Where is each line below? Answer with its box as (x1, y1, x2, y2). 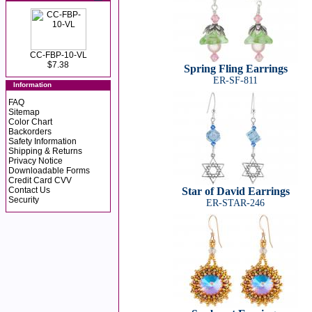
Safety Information (8, 136, 77, 146)
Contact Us (8, 185, 50, 195)
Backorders (8, 127, 52, 136)
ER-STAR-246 (206, 198, 265, 208)
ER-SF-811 (213, 75, 258, 86)
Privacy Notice (8, 156, 63, 166)
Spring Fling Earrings (183, 63, 288, 75)
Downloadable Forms (8, 166, 90, 175)
